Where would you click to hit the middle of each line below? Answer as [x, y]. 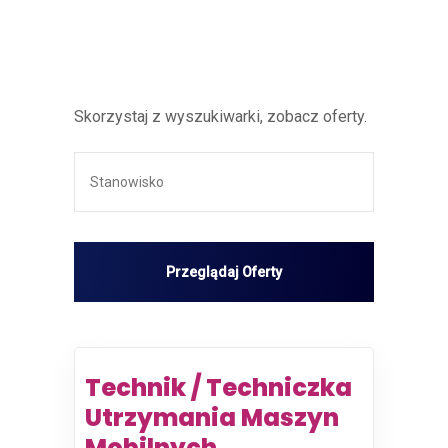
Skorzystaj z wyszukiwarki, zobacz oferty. [220, 116]
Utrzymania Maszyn [212, 417]
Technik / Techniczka [218, 387]
